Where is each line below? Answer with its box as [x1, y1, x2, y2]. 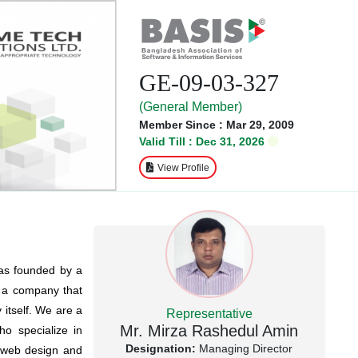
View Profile [157, 161, 209, 173]
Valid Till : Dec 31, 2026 [139, 135, 268, 149]
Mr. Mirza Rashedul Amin [120, 322, 299, 340]
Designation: [125, 342, 197, 355]
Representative [165, 307, 253, 320]
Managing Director [199, 342, 293, 355]
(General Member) [139, 100, 242, 114]
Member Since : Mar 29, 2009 [139, 118, 294, 132]
